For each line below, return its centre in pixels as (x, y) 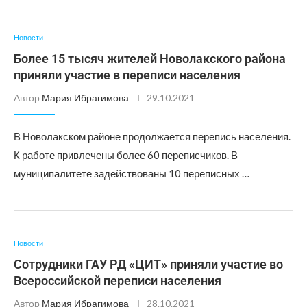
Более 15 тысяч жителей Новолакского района (150, 59)
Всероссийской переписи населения (118, 281)
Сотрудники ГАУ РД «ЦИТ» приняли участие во (148, 264)
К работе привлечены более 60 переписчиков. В (126, 155)
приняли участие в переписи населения (127, 75)
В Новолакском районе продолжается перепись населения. (152, 136)
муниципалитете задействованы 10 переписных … (132, 173)
